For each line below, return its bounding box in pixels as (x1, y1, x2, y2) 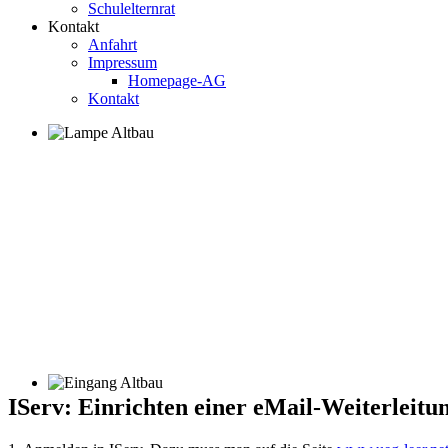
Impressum (88, 54, 157, 71)
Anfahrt (88, 36, 137, 53)
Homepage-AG (128, 72, 226, 89)
